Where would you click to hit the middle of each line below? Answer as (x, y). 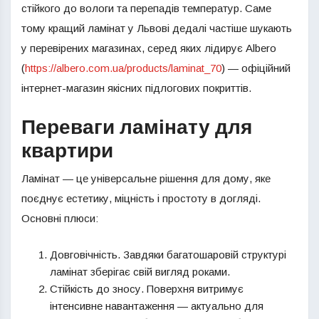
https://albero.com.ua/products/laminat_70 (123, 68)
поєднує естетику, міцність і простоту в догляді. (141, 198)
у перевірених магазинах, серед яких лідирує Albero (149, 48)
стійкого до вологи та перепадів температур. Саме (146, 8)
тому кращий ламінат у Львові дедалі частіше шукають (157, 28)
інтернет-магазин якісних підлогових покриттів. (136, 88)
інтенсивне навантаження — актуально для (157, 306)
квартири (67, 151)
